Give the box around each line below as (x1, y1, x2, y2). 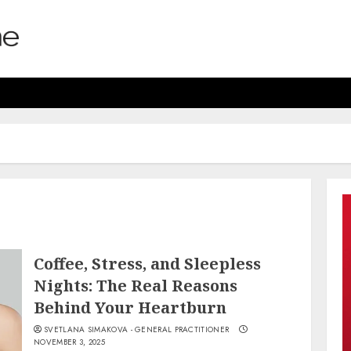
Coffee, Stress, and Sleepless (34, 253, 262, 275)
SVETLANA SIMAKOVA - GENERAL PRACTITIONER (44, 324, 230, 336)
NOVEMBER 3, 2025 (34, 336, 105, 349)
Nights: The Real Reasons (34, 275, 238, 297)
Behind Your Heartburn (34, 297, 227, 319)
